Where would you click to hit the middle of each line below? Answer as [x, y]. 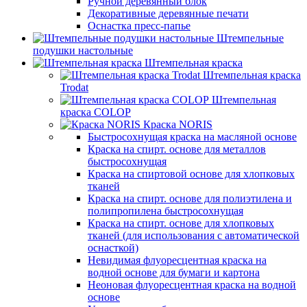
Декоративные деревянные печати [168, 13]
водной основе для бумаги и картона [174, 272]
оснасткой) [113, 248]
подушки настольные [83, 50]
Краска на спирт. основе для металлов [177, 149]
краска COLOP [96, 112]
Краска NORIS [178, 124]
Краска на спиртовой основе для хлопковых [191, 174]
